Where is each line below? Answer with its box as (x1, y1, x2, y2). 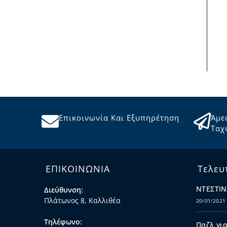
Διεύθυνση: (44, 185, 83, 195)
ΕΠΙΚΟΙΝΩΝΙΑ (46, 163, 110, 175)
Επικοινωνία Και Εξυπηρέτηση (59, 112, 179, 123)
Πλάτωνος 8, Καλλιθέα (44, 196, 121, 206)
